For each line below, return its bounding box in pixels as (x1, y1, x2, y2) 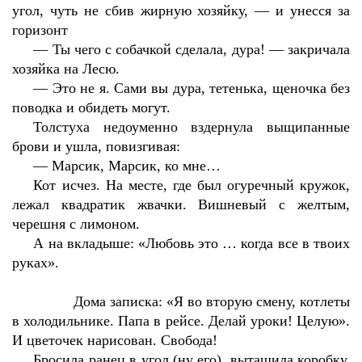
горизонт (12, 22, 68, 38)
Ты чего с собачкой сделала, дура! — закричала (52, 41, 351, 57)
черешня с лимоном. (12, 216, 140, 232)
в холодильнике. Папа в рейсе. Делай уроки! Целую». (12, 313, 350, 329)
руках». (12, 255, 59, 271)
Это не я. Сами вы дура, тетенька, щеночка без (52, 80, 351, 96)
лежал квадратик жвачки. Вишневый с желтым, (12, 196, 350, 213)
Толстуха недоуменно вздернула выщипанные (33, 119, 350, 135)
